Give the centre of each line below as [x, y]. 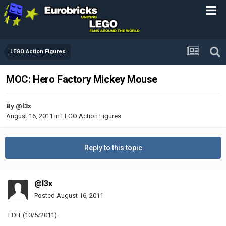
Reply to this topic [113, 148]
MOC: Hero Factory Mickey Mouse [82, 79]
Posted [45, 195]
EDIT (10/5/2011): [33, 215]
